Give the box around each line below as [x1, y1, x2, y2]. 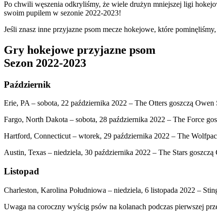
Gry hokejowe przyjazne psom [4, 43, 155, 56]
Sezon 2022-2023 [4, 56, 86, 69]
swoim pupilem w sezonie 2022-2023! [4, 8, 121, 17]
